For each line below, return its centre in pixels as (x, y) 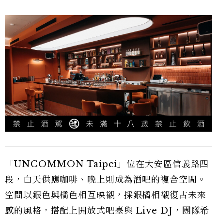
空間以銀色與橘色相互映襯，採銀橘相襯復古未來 (106, 195)
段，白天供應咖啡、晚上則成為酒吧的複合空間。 (106, 180)
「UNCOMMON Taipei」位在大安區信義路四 (107, 164)
